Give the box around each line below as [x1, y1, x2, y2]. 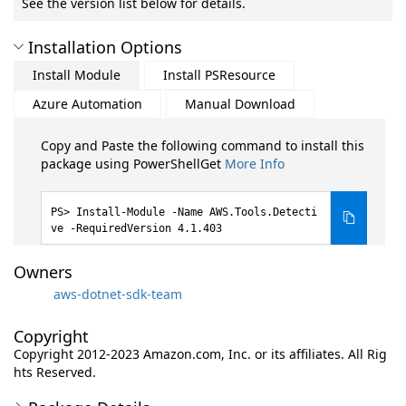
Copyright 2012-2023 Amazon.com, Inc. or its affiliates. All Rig [14, 345, 387, 362]
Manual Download [185, 95, 295, 112]
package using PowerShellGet [41, 155, 225, 172]
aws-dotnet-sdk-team [53, 285, 182, 303]
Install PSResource [163, 66, 275, 83]
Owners [14, 261, 72, 283]
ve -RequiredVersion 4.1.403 [51, 222, 222, 235]
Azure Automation [33, 95, 142, 112]
